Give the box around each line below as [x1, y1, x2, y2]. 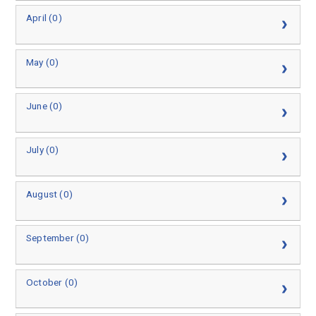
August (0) [26, 188, 73, 200]
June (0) [26, 99, 63, 111]
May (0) [26, 56, 59, 68]
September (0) [26, 232, 90, 244]
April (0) [26, 12, 62, 24]
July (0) [26, 144, 59, 156]
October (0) [26, 276, 78, 288]
